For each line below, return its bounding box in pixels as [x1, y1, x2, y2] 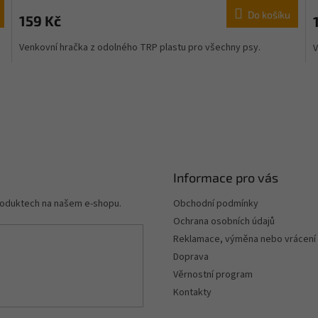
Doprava [173, 250, 209, 265]
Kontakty [173, 285, 212, 300]
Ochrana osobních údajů [173, 214, 275, 229]
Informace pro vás [173, 170, 278, 186]
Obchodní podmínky [173, 197, 258, 212]
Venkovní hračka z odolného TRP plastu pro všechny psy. [19, 40, 261, 55]
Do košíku [247, 9, 290, 21]
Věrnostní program [173, 268, 253, 283]
